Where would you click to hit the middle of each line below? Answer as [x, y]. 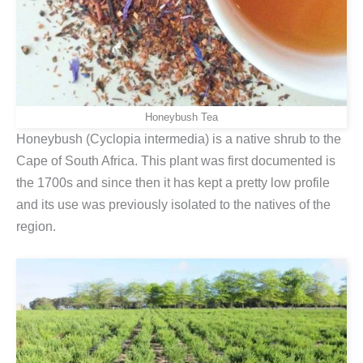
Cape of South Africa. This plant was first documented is [176, 161]
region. [36, 227]
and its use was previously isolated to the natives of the [173, 205]
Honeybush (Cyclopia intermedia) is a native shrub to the [179, 139]
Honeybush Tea [181, 117]
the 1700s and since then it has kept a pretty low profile [173, 183]
